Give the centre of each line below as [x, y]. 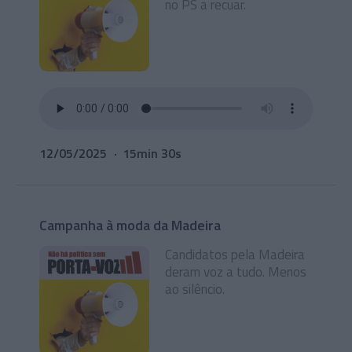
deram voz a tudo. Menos [236, 272]
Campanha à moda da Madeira [130, 225]
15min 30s [152, 153]
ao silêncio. [195, 289]
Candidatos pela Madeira [235, 255]
